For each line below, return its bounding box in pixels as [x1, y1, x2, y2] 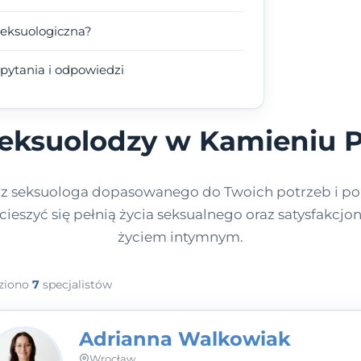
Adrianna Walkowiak [78, 327, 291, 351]
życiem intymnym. [118, 229, 243, 246]
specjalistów [39, 276, 112, 292]
